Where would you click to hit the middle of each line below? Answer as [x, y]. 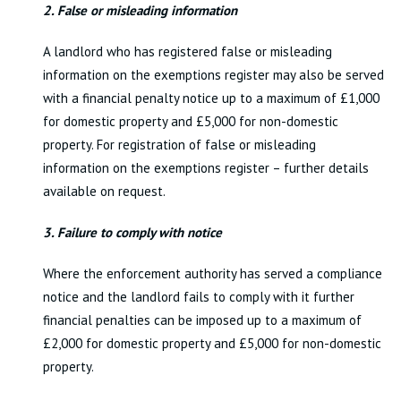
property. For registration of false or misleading [179, 145]
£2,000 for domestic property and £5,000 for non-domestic [212, 343]
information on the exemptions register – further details [205, 168]
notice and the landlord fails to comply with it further [198, 297]
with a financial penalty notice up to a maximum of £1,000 [211, 98]
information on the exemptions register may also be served [213, 75]
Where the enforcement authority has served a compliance [212, 273]
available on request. [104, 191]
